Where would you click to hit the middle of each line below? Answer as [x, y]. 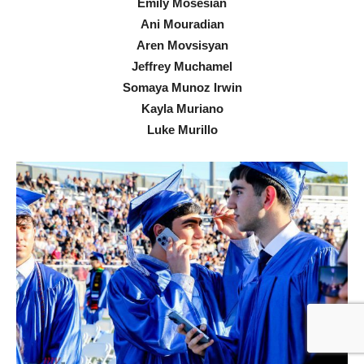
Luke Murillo [182, 129]
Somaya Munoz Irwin [182, 87]
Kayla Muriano [182, 108]
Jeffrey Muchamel [182, 66]
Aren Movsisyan [182, 45]
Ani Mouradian [182, 24]
